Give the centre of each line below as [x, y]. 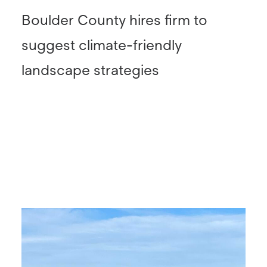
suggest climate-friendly [102, 45]
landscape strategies [90, 70]
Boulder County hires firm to [114, 20]
